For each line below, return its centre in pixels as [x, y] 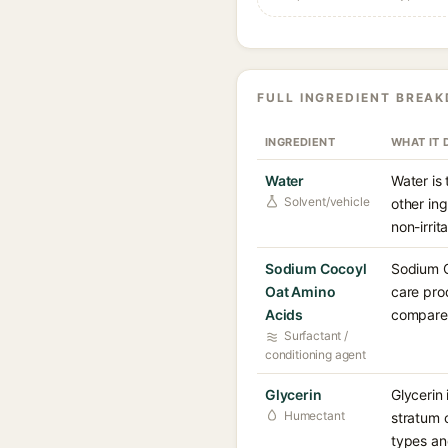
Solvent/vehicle [327, 201]
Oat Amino [300, 291]
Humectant [314, 415]
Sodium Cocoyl [316, 268]
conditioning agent [315, 354]
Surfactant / [316, 335]
